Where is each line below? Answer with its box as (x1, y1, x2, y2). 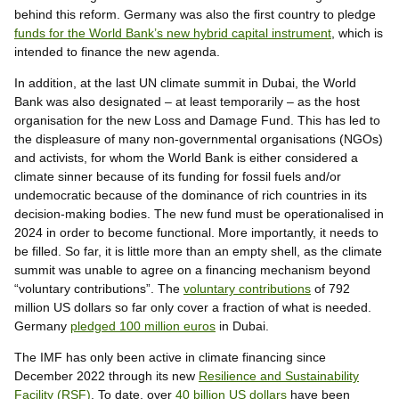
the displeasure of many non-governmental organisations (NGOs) (14, 132, 383, 147)
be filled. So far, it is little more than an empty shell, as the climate (14, 244, 382, 259)
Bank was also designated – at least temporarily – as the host (14, 94, 360, 110)
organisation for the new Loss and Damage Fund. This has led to (14, 113, 380, 128)
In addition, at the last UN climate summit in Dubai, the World (14, 76, 356, 91)
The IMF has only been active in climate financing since (14, 350, 326, 365)
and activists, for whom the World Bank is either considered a (14, 151, 358, 166)
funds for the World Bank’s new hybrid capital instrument (14, 26, 331, 41)
